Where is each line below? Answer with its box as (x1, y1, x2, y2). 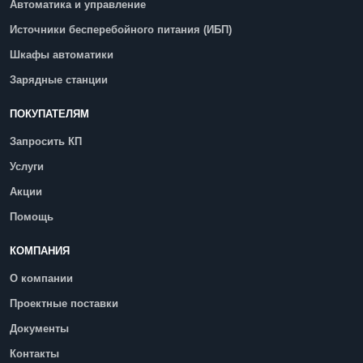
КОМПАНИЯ (10, 245, 70, 257)
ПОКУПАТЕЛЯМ (10, 108, 89, 120)
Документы (10, 322, 69, 335)
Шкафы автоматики (10, 49, 113, 61)
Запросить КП (10, 135, 82, 147)
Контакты (10, 348, 59, 360)
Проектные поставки (10, 297, 118, 310)
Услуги (10, 160, 44, 173)
